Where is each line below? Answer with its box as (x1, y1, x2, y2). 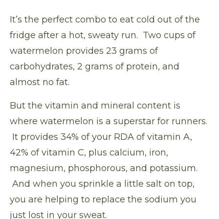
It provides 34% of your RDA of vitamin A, (10, 131, 192, 143)
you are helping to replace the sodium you (10, 194, 197, 205)
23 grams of (104, 45, 158, 57)
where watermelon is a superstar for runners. (10, 116, 207, 127)
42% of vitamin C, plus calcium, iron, (10, 147, 168, 158)
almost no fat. (10, 77, 69, 88)
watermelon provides (10, 45, 104, 57)
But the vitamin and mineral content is (10, 100, 180, 111)
